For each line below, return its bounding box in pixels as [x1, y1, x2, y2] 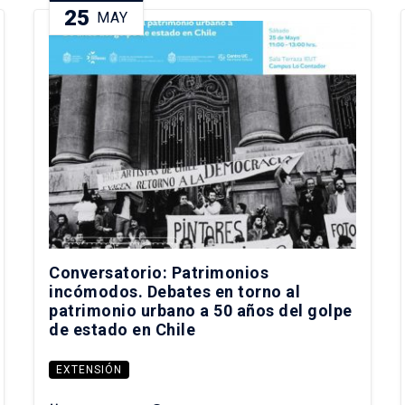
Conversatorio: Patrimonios [49, 263, 269, 283]
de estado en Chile [49, 320, 196, 340]
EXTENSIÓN [56, 363, 123, 377]
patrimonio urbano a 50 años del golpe [49, 301, 353, 321]
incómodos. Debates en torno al [49, 282, 301, 302]
